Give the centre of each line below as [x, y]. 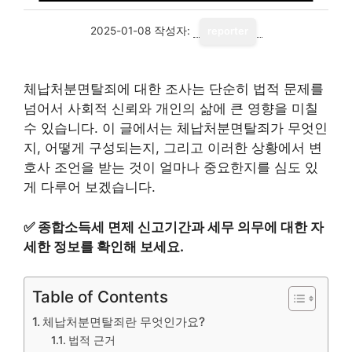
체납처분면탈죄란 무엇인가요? [124, 322]
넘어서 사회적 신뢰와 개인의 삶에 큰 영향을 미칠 [171, 108]
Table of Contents [100, 297]
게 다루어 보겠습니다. [90, 187]
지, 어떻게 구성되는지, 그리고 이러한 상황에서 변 [173, 148]
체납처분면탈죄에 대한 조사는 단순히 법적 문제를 [174, 89]
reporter [227, 31]
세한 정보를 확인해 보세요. [104, 246]
